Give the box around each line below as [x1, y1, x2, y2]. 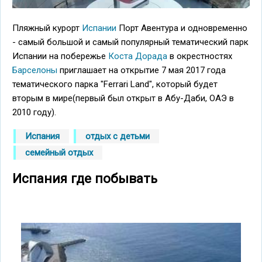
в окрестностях [167, 50, 232, 61]
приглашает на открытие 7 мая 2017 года [57, 64, 226, 75]
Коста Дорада [108, 50, 167, 61]
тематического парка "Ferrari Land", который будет [12, 78, 218, 89]
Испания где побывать [12, 171, 157, 187]
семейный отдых [25, 147, 93, 158]
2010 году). [12, 106, 56, 118]
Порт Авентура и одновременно [116, 22, 247, 33]
